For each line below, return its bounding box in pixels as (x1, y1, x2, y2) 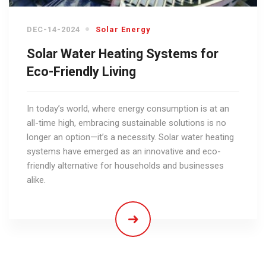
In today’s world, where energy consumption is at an (27, 103, 229, 114)
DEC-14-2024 (27, 24, 80, 34)
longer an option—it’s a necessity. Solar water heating (27, 131, 234, 142)
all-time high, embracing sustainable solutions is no (27, 117, 226, 128)
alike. (27, 174, 46, 185)
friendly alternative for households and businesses (27, 160, 224, 171)
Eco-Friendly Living (27, 64, 136, 79)
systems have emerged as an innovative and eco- (27, 145, 221, 157)
